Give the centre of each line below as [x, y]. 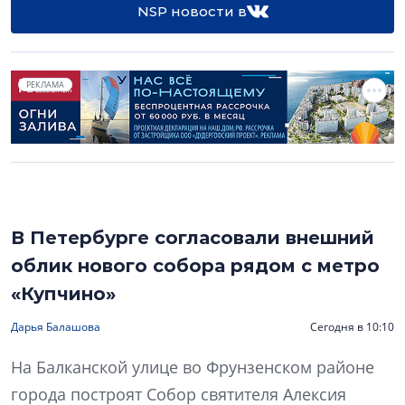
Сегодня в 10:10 [352, 327]
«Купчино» [63, 294]
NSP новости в [192, 11]
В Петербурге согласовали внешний [193, 238]
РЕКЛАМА [45, 85]
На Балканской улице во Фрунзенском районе [193, 367]
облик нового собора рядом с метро [195, 266]
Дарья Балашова [56, 327]
